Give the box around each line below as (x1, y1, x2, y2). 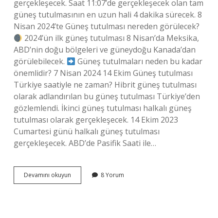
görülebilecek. (14, 56, 67, 67)
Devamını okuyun (24, 171, 71, 179)
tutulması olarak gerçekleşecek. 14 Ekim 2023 (14, 114, 178, 125)
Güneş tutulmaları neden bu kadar (75, 56, 203, 67)
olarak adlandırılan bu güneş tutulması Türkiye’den (14, 91, 200, 102)
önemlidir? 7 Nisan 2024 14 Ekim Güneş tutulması (14, 68, 193, 78)
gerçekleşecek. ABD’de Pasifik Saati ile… (14, 138, 156, 148)
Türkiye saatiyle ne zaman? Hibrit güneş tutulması (14, 79, 197, 90)
